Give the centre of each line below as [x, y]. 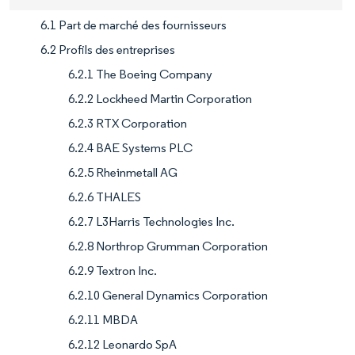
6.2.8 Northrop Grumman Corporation [168, 246]
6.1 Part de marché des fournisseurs [134, 25]
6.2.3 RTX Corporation [128, 123]
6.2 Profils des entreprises [108, 49]
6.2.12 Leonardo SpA [122, 344]
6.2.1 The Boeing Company [140, 74]
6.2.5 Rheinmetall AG [123, 172]
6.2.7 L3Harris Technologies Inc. [151, 221]
